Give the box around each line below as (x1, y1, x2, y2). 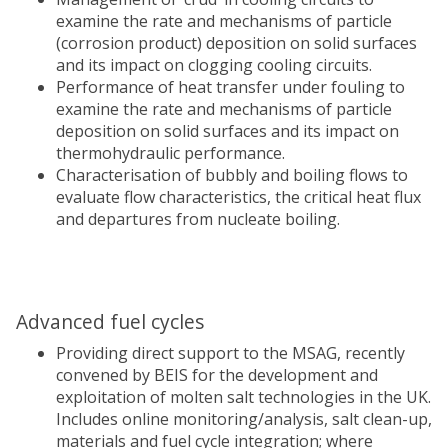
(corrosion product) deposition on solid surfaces (56, 32, 417, 54)
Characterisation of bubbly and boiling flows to (56, 164, 408, 186)
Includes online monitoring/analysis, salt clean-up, (56, 408, 432, 430)
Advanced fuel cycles (16, 308, 209, 335)
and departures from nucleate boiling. (56, 208, 340, 230)
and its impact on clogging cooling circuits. (56, 54, 372, 76)
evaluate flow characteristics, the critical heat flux (56, 186, 421, 208)
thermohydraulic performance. (56, 142, 285, 164)
